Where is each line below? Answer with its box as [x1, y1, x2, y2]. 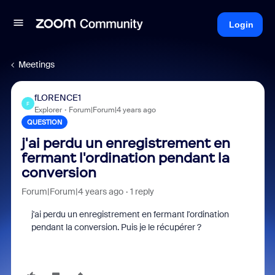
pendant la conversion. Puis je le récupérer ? [31, 222, 201, 233]
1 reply [130, 186, 154, 197]
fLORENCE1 [34, 92, 81, 103]
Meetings [18, 59, 55, 70]
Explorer [34, 105, 62, 115]
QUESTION [26, 118, 62, 126]
